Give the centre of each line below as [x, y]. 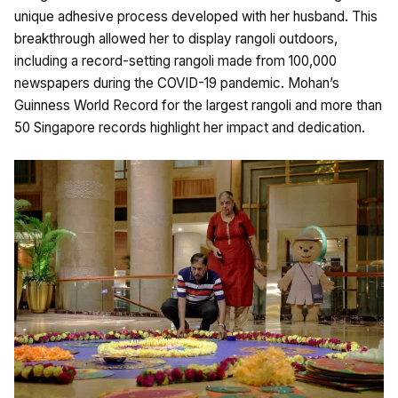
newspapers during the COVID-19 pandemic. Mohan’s [177, 84]
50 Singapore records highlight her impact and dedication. [190, 128]
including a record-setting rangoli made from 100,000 [175, 61]
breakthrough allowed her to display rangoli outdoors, [176, 39]
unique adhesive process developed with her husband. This [196, 17]
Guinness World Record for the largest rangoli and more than [198, 106]
